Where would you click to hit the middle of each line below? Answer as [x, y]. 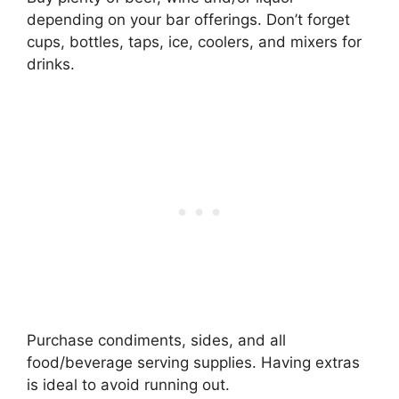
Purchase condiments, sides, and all [156, 341]
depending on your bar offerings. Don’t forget [188, 19]
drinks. [51, 64]
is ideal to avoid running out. [128, 385]
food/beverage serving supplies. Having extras [193, 363]
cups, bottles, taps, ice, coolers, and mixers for [194, 41]
